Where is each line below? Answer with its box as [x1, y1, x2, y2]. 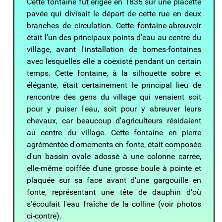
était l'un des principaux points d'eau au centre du [27, 32, 201, 42]
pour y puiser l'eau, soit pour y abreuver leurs [27, 104, 201, 113]
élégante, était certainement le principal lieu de [27, 80, 201, 90]
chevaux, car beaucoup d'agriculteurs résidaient [27, 115, 201, 125]
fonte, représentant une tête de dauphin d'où [27, 187, 201, 197]
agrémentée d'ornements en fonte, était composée [27, 139, 201, 149]
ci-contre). [27, 211, 62, 221]
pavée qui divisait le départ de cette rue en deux [27, 8, 201, 18]
